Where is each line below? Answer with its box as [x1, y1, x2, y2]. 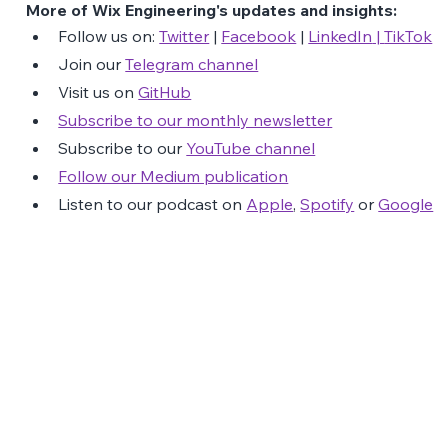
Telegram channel [125, 53, 259, 74]
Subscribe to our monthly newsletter [58, 109, 333, 130]
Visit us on [58, 81, 139, 102]
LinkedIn [308, 25, 373, 46]
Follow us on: [58, 25, 160, 46]
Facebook [221, 25, 297, 46]
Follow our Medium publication [58, 165, 289, 186]
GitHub [138, 81, 192, 102]
